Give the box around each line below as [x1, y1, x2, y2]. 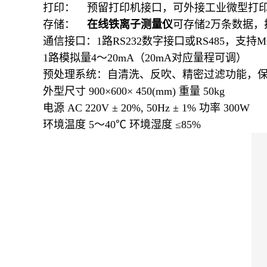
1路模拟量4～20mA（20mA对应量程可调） [43, 52, 247, 64]
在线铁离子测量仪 [87, 18, 173, 30]
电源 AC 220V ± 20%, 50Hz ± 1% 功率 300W [43, 102, 250, 114]
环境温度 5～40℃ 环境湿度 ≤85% [43, 119, 201, 131]
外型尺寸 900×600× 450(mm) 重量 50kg [43, 85, 225, 97]
